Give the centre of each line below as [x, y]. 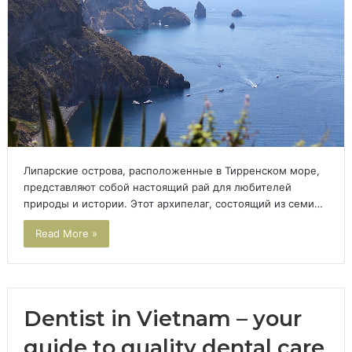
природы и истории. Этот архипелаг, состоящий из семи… [173, 204]
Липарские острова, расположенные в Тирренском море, [171, 171]
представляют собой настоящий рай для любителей [157, 187]
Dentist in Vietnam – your [162, 319]
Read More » [66, 234]
